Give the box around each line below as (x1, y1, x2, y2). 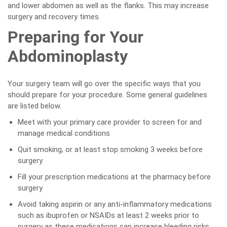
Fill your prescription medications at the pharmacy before (18, 172, 211, 181)
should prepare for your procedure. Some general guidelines (8, 90, 207, 99)
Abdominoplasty (8, 47, 128, 66)
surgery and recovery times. (8, 12, 100, 21)
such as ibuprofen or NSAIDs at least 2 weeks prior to (18, 211, 199, 220)
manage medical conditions (18, 129, 110, 138)
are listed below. (8, 101, 61, 110)
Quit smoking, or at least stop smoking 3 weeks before (18, 145, 203, 154)
